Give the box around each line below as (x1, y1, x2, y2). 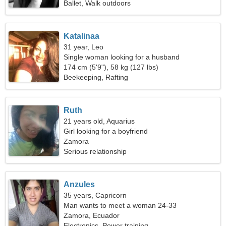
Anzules (64, 180, 95, 189)
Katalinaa (64, 32, 100, 40)
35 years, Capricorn (64, 191, 127, 199)
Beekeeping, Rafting (64, 73, 129, 81)
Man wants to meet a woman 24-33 (64, 201, 177, 209)
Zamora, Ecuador (64, 211, 120, 219)
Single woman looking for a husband (64, 53, 180, 61)
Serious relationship (64, 147, 127, 155)
